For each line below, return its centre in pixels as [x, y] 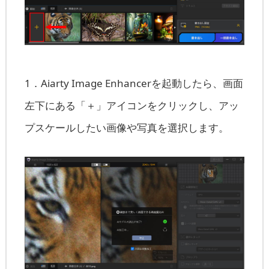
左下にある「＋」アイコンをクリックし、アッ [131, 106]
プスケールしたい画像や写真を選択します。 [126, 128]
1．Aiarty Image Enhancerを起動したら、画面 [134, 83]
